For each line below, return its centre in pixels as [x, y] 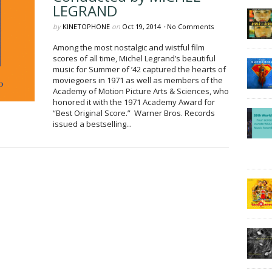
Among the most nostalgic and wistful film [128, 47]
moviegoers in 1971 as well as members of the [138, 80]
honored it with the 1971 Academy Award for [134, 102]
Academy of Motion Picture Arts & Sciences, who [141, 91]
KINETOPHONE [86, 26]
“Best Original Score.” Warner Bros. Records [134, 113]
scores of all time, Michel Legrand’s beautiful [134, 58]
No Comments [190, 26]
